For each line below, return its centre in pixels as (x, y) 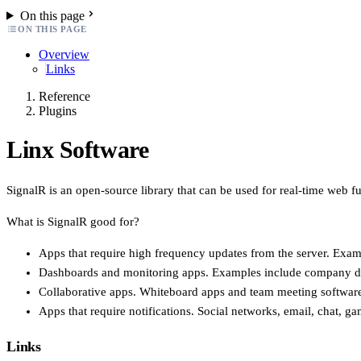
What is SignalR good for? (73, 221)
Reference (64, 96)
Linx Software (78, 149)
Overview (64, 54)
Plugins (58, 110)
